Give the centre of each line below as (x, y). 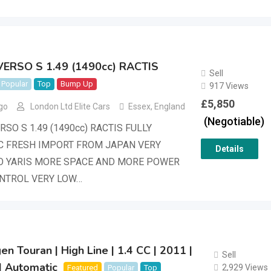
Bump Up (77, 84)
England (169, 107)
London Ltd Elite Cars (70, 107)
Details (229, 149)
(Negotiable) (234, 121)
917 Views (229, 86)
